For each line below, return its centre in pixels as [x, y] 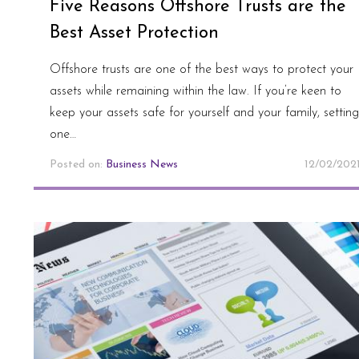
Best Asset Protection [134, 33]
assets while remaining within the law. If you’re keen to [196, 91]
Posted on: [78, 164]
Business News [142, 164]
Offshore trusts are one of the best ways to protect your [202, 69]
